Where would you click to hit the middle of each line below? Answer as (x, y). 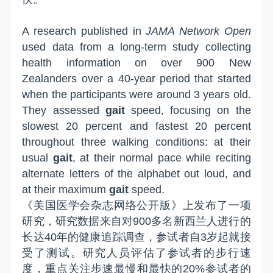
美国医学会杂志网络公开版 (102, 205)
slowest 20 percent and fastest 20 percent (136, 126)
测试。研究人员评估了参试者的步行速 (149, 253)
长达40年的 (51, 237)
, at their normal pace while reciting (161, 158)
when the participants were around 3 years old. (136, 94)
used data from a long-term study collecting (136, 47)
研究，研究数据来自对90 (84, 221)
